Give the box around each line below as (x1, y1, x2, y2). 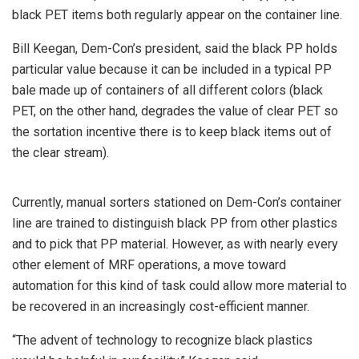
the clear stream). (12, 144, 109, 160)
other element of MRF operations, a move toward (12, 256, 286, 272)
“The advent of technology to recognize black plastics (12, 332, 313, 348)
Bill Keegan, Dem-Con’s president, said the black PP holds (12, 40, 337, 56)
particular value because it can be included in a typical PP (12, 61, 332, 77)
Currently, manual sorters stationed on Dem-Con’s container (12, 194, 341, 210)
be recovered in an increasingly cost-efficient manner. (12, 298, 309, 314)
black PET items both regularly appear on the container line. (12, 6, 342, 22)
